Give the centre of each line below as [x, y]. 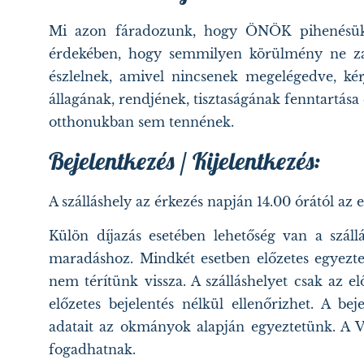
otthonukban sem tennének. [141, 122]
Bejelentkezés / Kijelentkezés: [184, 160]
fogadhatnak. [92, 350]
